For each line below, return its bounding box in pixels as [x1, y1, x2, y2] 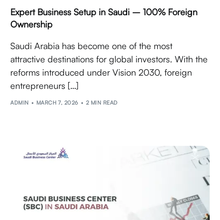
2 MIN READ [86, 99, 118, 107]
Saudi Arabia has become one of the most [10, 40, 173, 51]
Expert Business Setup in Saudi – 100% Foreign [10, 6, 198, 17]
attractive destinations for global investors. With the [10, 53, 208, 64]
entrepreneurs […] [10, 80, 79, 91]
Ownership [10, 18, 53, 29]
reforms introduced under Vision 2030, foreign [10, 66, 192, 78]
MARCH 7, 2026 [36, 99, 79, 107]
